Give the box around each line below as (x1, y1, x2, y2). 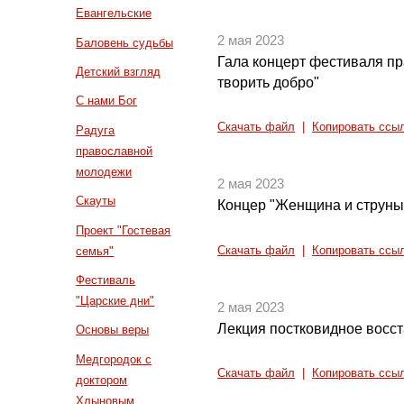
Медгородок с (76, 352, 152, 366)
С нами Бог (76, 94, 138, 108)
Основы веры (76, 323, 150, 337)
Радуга (76, 123, 115, 137)
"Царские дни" (76, 294, 155, 308)
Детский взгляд (76, 65, 161, 79)
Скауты (76, 194, 116, 208)
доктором (76, 372, 128, 387)
